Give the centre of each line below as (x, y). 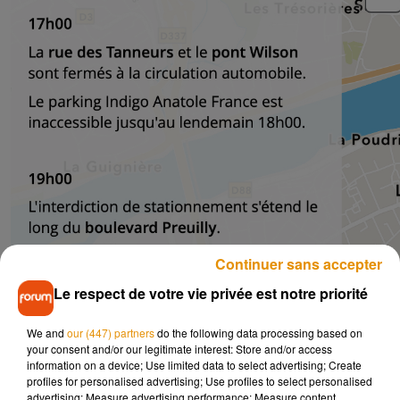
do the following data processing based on (258, 333)
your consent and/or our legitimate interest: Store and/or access (179, 349)
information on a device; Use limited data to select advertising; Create (194, 365)
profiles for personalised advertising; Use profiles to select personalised (200, 381)
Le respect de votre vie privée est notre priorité (211, 293)
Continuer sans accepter (299, 264)
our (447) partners (111, 333)
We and (47, 333)
